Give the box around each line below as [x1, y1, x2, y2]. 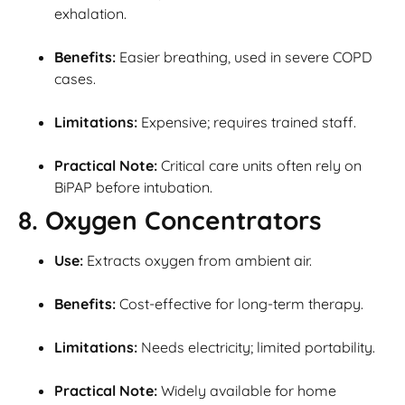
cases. [54, 70, 96, 89]
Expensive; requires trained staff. [137, 113, 356, 132]
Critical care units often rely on [157, 156, 362, 175]
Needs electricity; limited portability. [137, 338, 375, 357]
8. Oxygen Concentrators [18, 204, 322, 237]
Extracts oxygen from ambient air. [83, 251, 312, 270]
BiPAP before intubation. [54, 178, 212, 197]
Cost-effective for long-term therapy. [116, 295, 363, 314]
